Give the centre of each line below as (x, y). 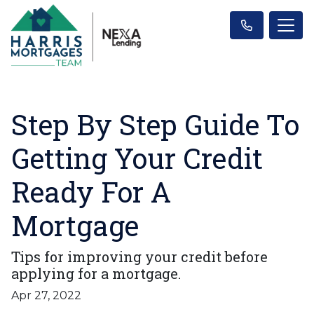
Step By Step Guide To (155, 124)
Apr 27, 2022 (46, 295)
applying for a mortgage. (96, 273)
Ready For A (91, 191)
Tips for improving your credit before (139, 256)
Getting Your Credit (137, 158)
